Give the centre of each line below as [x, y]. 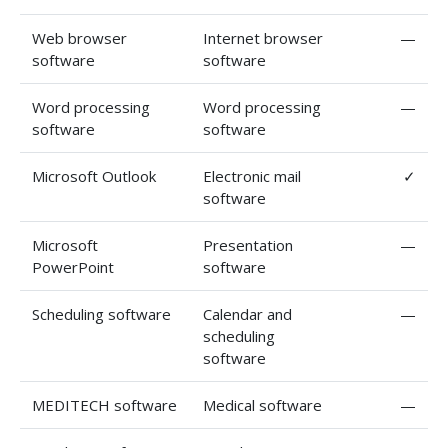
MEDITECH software [104, 404]
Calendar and [247, 313]
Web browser [79, 37]
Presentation [248, 244]
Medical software [262, 404]
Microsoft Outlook [94, 175]
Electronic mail [252, 175]
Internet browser [263, 37]
